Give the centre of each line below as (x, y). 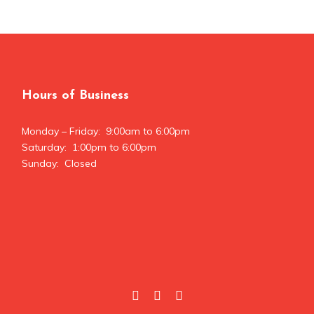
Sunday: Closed (59, 163)
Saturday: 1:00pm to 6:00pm (89, 147)
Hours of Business (75, 96)
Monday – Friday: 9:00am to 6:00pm (105, 131)
